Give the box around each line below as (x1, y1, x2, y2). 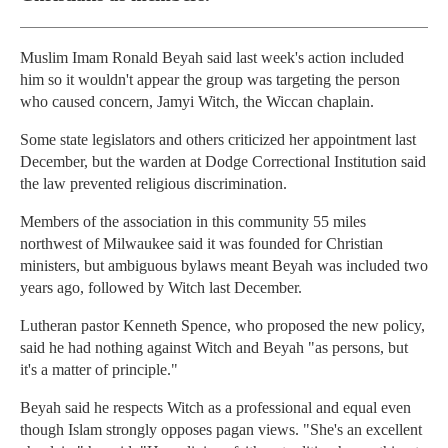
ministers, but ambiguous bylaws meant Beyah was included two (20, 257, 428, 275)
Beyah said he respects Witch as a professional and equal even (20, 399, 411, 417)
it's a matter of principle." (20, 361, 178, 379)
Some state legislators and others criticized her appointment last (20, 131, 416, 149)
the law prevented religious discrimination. (20, 175, 287, 193)
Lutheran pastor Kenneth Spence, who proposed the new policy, (20, 317, 425, 335)
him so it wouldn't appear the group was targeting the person (20, 71, 400, 89)
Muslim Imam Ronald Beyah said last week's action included (20, 49, 404, 67)
